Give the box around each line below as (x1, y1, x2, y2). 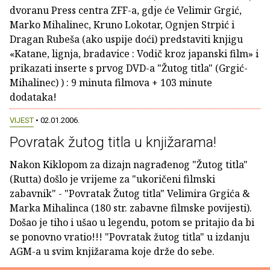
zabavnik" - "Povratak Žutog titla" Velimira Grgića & (10, 187, 250, 201)
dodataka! (10, 90, 57, 104)
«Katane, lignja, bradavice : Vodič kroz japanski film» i (10, 47, 259, 60)
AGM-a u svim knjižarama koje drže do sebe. (10, 245, 215, 259)
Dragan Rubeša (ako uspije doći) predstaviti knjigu (10, 33, 243, 46)
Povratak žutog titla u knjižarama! (10, 134, 216, 151)
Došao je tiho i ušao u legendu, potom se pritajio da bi (10, 216, 254, 230)
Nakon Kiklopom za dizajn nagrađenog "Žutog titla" (10, 158, 248, 172)
